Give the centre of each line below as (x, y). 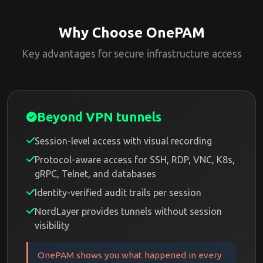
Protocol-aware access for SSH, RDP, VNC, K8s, (135, 160)
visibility (52, 225)
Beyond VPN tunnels (99, 117)
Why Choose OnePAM (131, 33)
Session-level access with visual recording (123, 141)
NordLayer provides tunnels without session (128, 211)
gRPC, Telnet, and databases (95, 174)
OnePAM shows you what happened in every (130, 255)
